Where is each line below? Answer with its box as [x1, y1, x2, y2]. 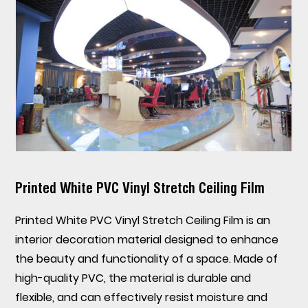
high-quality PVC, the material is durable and [15, 269, 252, 286]
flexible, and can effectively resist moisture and [15, 289, 268, 305]
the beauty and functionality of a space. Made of [15, 250, 278, 267]
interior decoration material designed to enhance [15, 231, 279, 247]
